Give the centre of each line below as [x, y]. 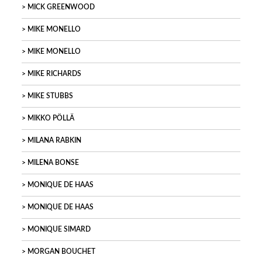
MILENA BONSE [53, 163]
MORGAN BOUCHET [61, 252]
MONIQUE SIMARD [59, 230]
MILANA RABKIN [54, 141]
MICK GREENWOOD [61, 7]
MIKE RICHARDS [54, 74]
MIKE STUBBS [50, 96]
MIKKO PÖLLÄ [51, 118]
